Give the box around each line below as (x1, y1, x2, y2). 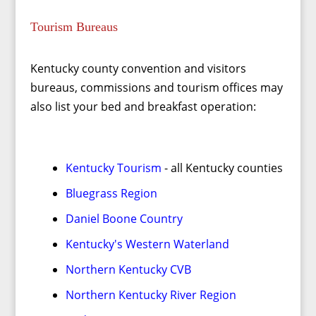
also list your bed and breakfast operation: (30, 99, 256, 114)
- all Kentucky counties (161, 160, 283, 176)
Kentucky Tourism (65, 160, 162, 176)
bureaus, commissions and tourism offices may (30, 80, 283, 95)
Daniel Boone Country (65, 211, 183, 226)
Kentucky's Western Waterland (65, 236, 229, 252)
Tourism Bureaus (30, 20, 118, 34)
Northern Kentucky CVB (65, 262, 191, 277)
